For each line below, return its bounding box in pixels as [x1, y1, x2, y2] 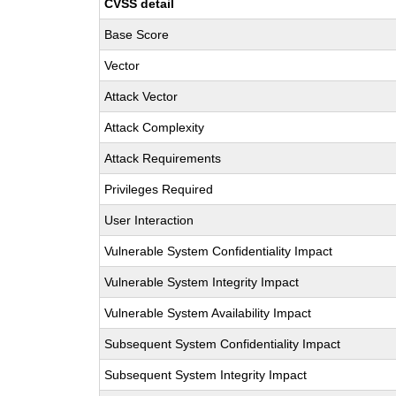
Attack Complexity [104, 120, 205, 134]
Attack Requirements [104, 151, 222, 165]
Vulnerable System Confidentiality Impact [104, 244, 333, 258]
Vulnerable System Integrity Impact [104, 275, 300, 289]
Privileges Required [104, 182, 214, 196]
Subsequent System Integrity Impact [104, 368, 308, 382]
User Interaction [104, 213, 194, 227]
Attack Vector [104, 89, 179, 103]
